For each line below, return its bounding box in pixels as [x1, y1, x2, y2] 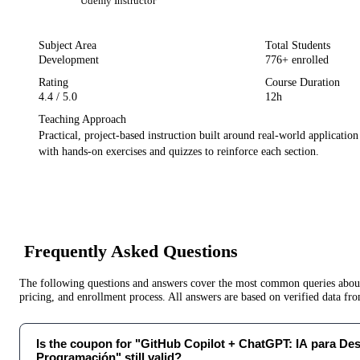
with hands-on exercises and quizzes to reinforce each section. [39, 145, 319, 157]
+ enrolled [282, 53, 329, 66]
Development [39, 53, 99, 66]
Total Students [265, 39, 330, 51]
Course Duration [265, 76, 340, 88]
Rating [39, 76, 68, 88]
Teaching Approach [39, 112, 126, 125]
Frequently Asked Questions [24, 241, 238, 262]
